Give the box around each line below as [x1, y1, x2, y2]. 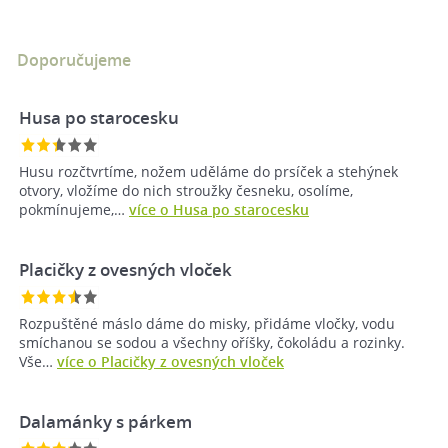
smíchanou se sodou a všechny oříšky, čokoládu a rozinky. [19, 333, 405, 353]
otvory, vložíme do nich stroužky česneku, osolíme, [19, 181, 353, 201]
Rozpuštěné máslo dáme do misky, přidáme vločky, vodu [19, 314, 395, 334]
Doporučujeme [17, 49, 131, 72]
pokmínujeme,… [19, 200, 129, 220]
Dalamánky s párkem [19, 410, 192, 434]
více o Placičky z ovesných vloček [57, 352, 284, 372]
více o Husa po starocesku [129, 200, 309, 220]
